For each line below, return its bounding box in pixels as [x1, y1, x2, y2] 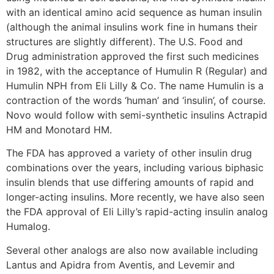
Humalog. [6, 220, 50, 233]
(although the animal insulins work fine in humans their [6, 20, 257, 33]
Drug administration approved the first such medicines [6, 50, 259, 62]
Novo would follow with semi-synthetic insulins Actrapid [6, 108, 267, 121]
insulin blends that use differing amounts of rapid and [6, 176, 254, 189]
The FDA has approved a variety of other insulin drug [6, 147, 252, 160]
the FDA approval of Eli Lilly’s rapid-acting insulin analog [6, 206, 268, 218]
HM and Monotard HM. [6, 123, 112, 136]
